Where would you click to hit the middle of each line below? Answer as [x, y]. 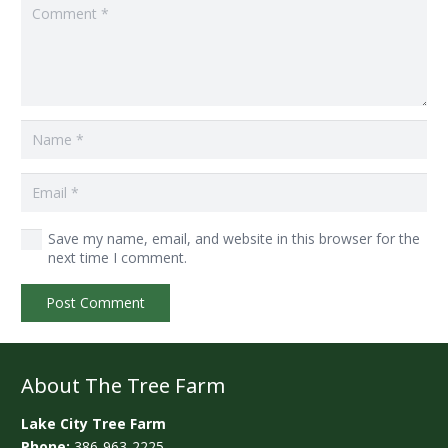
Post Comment [96, 303]
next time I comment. [117, 258]
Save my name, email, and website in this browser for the [233, 239]
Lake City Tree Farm [93, 424]
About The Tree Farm [123, 386]
